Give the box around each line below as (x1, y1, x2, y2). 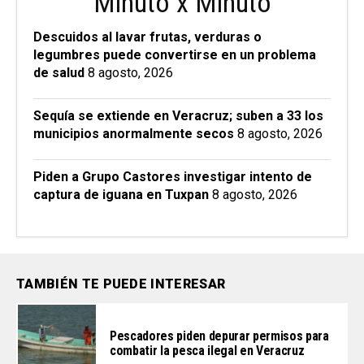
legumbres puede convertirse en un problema (33, 46, 316, 63)
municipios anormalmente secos (33, 125, 234, 141)
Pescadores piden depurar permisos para (110, 327, 329, 344)
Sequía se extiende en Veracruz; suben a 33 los (33, 107, 323, 123)
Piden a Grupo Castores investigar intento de (33, 168, 312, 184)
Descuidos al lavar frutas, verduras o (33, 28, 262, 45)
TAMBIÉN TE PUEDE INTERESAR (16, 275, 226, 292)
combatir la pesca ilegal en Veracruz (110, 342, 305, 358)
